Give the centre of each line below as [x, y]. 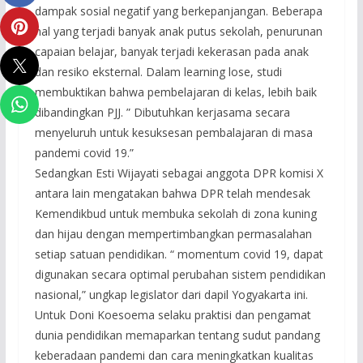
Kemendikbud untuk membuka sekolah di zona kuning [175, 213]
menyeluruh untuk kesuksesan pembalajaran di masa [173, 132]
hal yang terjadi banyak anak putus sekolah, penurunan [178, 31]
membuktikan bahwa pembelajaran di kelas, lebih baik [175, 92]
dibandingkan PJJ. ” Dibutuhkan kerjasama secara [162, 112]
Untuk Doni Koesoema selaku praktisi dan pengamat [173, 314]
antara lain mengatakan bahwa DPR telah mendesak [172, 193]
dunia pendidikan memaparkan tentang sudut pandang [177, 335]
